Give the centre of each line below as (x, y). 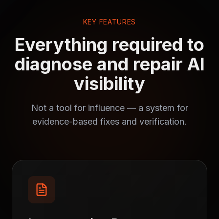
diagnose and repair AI (109, 64)
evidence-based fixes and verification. (109, 121)
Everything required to (109, 44)
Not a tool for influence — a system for (109, 108)
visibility (109, 84)
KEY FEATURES (109, 22)
